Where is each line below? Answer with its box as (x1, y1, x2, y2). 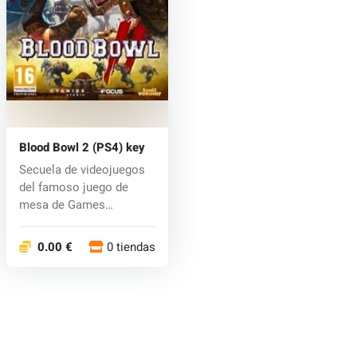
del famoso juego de (18, 180, 128, 195)
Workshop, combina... (18, 215, 135, 230)
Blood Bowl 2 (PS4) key (18, 139, 145, 157)
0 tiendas (107, 238, 156, 257)
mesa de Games (18, 198, 105, 213)
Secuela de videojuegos (18, 163, 145, 178)
